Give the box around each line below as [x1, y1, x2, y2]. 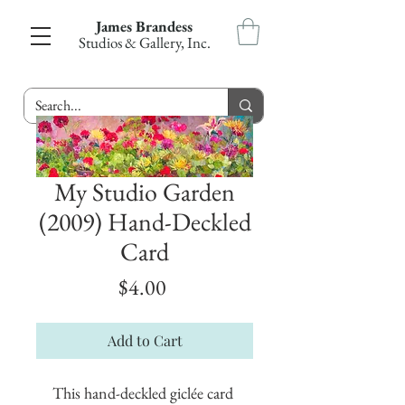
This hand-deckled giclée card [52, 381, 233, 403]
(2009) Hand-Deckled [38, 204, 251, 238]
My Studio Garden [54, 174, 235, 208]
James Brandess [96, 16, 193, 36]
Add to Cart [107, 330, 183, 350]
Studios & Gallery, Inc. [78, 33, 211, 52]
